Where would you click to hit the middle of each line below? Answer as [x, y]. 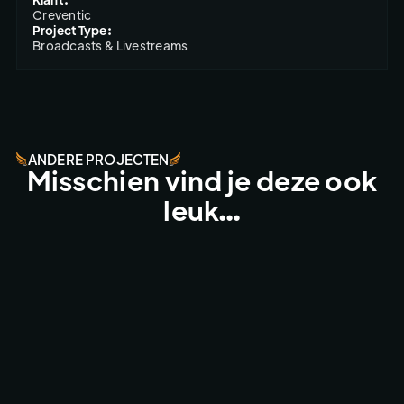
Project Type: [72, 30]
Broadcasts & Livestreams [110, 46]
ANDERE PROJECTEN [99, 159]
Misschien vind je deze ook [202, 180]
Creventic [62, 15]
